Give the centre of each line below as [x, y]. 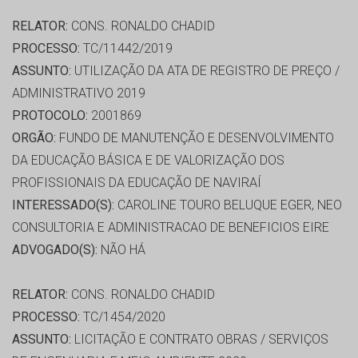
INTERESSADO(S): [63, 205]
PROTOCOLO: [50, 116]
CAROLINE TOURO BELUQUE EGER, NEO [228, 205]
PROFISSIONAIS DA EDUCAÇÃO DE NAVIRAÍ [137, 183]
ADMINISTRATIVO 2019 [79, 93]
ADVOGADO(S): [55, 250]
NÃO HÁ [121, 250]
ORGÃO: [34, 138]
